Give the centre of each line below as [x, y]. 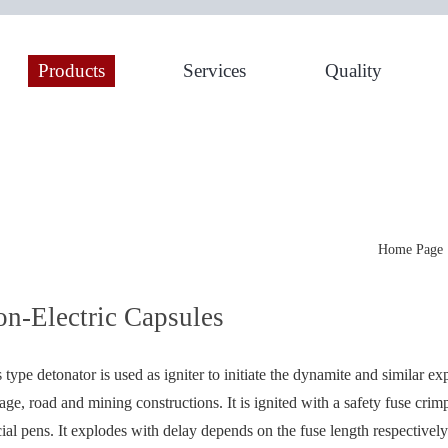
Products [71, 70]
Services [214, 70]
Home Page [410, 249]
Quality [353, 70]
